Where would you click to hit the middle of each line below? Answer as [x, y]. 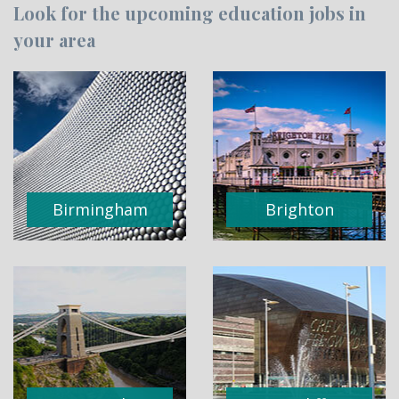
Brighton [299, 209]
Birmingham [100, 209]
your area [54, 40]
